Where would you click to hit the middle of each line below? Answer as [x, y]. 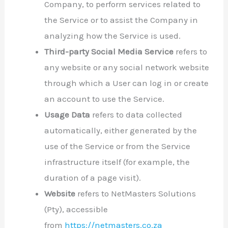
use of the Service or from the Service [118, 146]
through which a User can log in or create [127, 83]
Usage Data [67, 114]
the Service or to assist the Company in [121, 20]
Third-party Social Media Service [109, 51]
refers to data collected [136, 114]
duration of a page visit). [93, 177]
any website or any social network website [127, 67]
